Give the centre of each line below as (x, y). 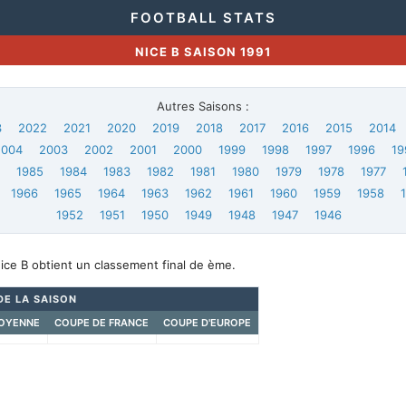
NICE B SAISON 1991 (203, 52)
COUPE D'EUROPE (207, 323)
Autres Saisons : (203, 106)
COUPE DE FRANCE (101, 323)
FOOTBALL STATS (203, 18)
